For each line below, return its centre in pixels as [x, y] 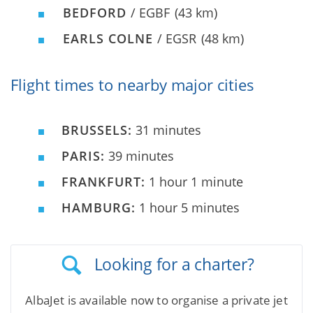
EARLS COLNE [110, 39]
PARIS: [83, 156]
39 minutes [139, 156]
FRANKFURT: [103, 182]
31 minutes [167, 130]
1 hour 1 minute [194, 182]
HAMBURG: [99, 208]
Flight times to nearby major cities [132, 85]
